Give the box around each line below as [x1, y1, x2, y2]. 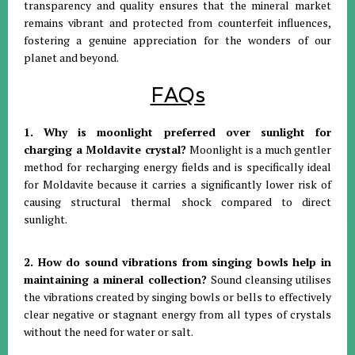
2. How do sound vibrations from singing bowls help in [24, 254, 331, 269]
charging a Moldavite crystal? [24, 141, 189, 157]
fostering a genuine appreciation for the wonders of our [24, 32, 331, 48]
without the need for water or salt [24, 323, 191, 339]
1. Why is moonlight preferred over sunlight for [24, 124, 331, 139]
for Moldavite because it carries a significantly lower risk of [24, 176, 331, 192]
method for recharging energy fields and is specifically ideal [24, 158, 331, 174]
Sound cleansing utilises [210, 271, 332, 287]
